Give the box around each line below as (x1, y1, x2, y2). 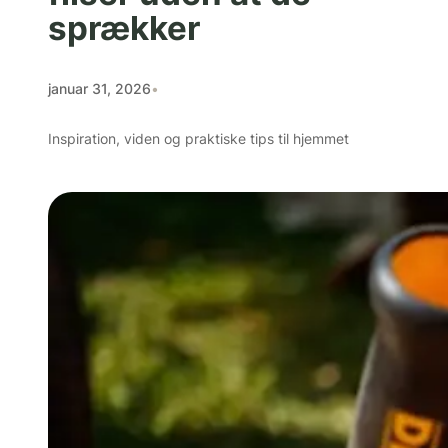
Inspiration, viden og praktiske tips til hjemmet (48, 130, 349, 148)
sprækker (48, 7, 200, 48)
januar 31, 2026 (48, 79, 151, 97)
